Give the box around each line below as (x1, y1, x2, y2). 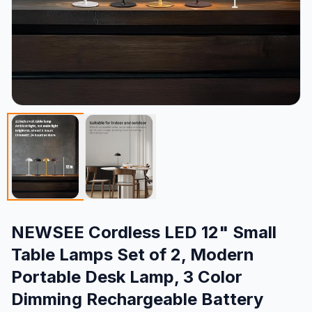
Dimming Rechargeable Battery (11, 288, 263, 309)
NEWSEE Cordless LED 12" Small (11, 221, 276, 242)
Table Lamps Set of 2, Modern (11, 244, 254, 265)
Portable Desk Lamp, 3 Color (11, 266, 242, 287)
